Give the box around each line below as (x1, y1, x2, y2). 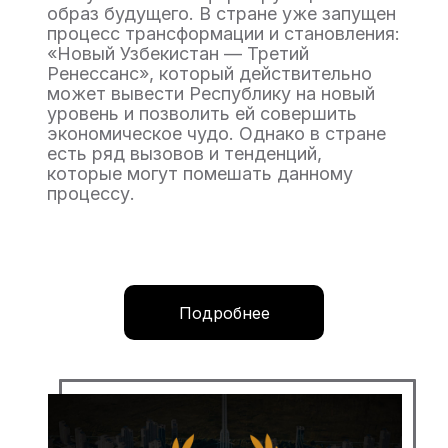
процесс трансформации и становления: (47, 23, 400, 44)
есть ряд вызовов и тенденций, (47, 143, 322, 164)
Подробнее (178, 302, 270, 323)
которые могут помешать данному (47, 163, 353, 184)
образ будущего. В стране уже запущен (47, 3, 396, 24)
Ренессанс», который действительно (47, 63, 372, 84)
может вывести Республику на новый (47, 83, 375, 104)
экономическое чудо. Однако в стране (47, 123, 386, 144)
